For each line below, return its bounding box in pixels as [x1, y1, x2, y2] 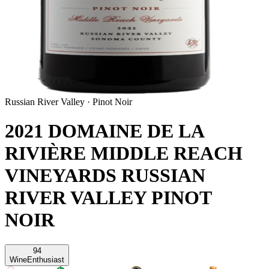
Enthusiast [27, 255, 64, 264]
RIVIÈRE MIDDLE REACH [5, 142, 243, 165]
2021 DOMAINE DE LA [5, 120, 204, 142]
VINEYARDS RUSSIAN [5, 165, 205, 187]
